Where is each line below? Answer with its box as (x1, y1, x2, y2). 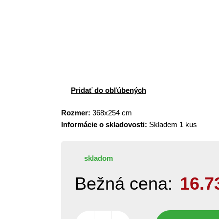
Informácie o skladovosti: (61, 120, 147, 129)
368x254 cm (90, 109, 132, 117)
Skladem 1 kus (147, 120, 197, 129)
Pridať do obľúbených (71, 86, 146, 94)
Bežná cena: (75, 174, 173, 194)
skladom (84, 154, 113, 162)
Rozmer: (61, 109, 90, 117)
